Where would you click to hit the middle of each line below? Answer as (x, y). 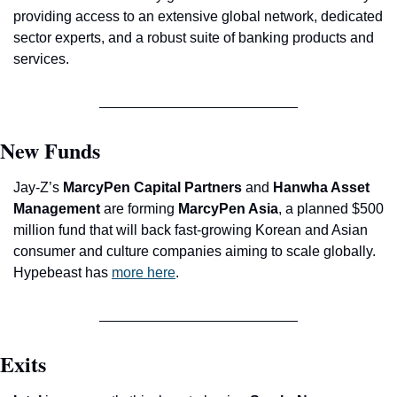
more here (144, 272)
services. (41, 58)
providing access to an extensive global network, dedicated (198, 16)
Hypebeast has (62, 272)
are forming (139, 208)
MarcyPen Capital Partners (152, 187)
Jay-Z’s (38, 187)
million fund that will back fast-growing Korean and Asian (191, 230)
